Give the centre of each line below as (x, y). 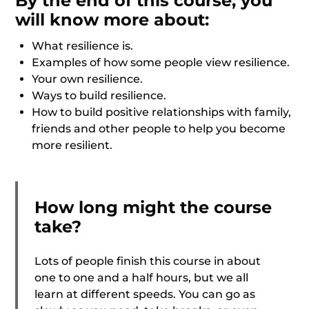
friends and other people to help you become (159, 128)
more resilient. (72, 145)
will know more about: (112, 19)
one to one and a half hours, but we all (142, 277)
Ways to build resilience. (99, 95)
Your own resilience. (88, 79)
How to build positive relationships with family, (162, 112)
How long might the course (153, 207)
